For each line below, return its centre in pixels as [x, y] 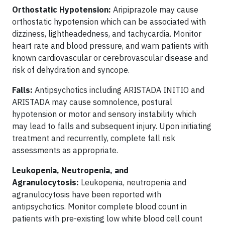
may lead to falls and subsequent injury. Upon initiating [112, 126]
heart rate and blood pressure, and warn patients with [110, 45]
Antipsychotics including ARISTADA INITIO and [120, 90]
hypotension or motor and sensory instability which [104, 114]
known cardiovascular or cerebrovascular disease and [110, 58]
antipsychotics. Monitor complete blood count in [99, 206]
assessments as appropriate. [65, 150]
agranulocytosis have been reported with [87, 194]
